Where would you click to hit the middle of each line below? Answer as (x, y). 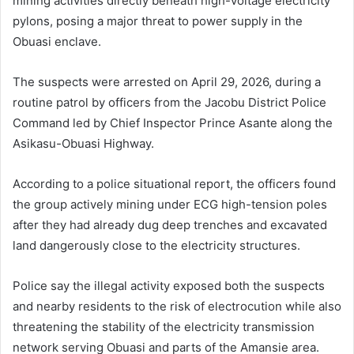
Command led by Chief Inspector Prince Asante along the (173, 123)
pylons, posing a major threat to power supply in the (158, 21)
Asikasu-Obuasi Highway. (83, 143)
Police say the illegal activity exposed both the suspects (169, 286)
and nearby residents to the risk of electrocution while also (177, 306)
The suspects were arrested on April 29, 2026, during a (167, 82)
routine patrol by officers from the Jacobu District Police (169, 102)
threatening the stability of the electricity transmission (164, 327)
